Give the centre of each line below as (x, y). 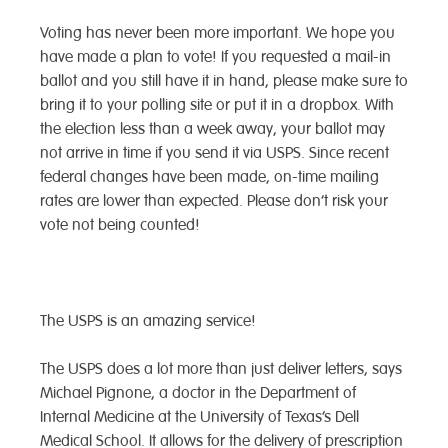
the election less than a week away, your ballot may (212, 129)
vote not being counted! (120, 225)
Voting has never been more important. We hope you (217, 33)
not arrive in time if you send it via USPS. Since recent (214, 153)
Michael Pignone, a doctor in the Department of (198, 393)
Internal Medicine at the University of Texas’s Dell (199, 417)
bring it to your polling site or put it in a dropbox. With (217, 105)
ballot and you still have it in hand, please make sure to (224, 81)
